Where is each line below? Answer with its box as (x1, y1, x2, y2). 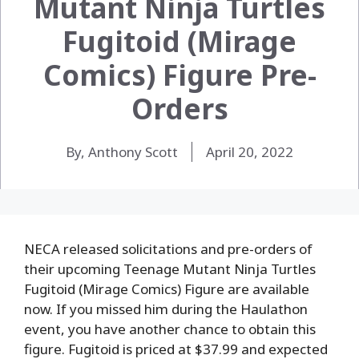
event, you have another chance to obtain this (24, 319, 316, 338)
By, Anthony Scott (66, 142, 178, 161)
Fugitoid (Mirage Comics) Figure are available (24, 279, 309, 298)
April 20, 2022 (206, 142, 293, 161)
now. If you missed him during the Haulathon (24, 299, 308, 318)
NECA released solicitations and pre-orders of (24, 239, 313, 258)
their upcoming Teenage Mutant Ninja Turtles (24, 259, 316, 278)
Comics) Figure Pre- (42, 55, 317, 94)
